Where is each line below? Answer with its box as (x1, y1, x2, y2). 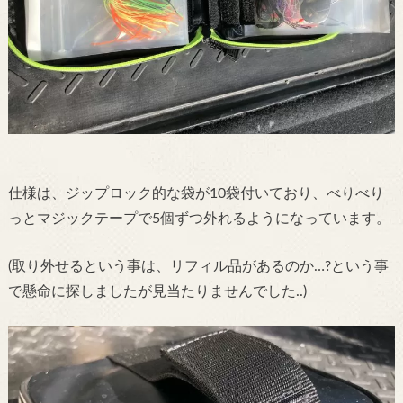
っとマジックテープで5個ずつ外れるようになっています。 (7, 211, 390, 227)
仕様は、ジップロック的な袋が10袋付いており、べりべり (7, 186, 384, 201)
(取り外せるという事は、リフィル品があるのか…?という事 (7, 258, 389, 273)
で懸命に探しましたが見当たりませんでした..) (7, 283, 307, 299)
